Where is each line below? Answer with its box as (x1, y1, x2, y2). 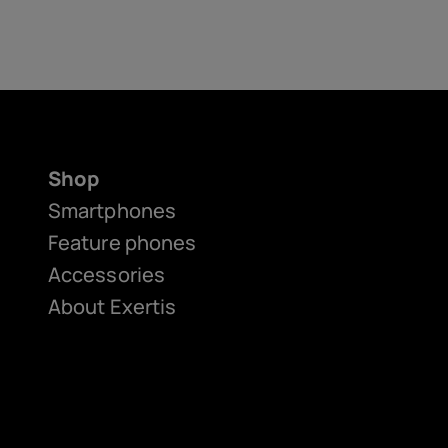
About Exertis (48, 293, 177, 320)
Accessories (48, 261, 165, 288)
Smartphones (48, 197, 176, 224)
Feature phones (48, 229, 197, 256)
